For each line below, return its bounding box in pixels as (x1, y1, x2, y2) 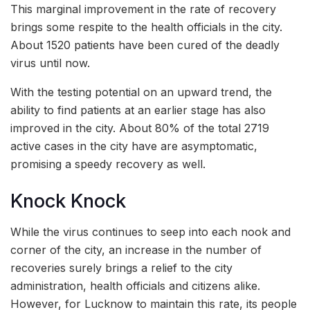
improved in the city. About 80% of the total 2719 (10, 121, 269, 136)
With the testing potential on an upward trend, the (10, 85, 272, 100)
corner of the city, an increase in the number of (10, 243, 262, 257)
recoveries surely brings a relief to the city (10, 261, 232, 275)
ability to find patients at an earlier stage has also (10, 103, 266, 118)
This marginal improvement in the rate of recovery (10, 2, 276, 17)
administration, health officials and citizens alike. (10, 279, 260, 293)
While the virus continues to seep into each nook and (10, 225, 291, 239)
